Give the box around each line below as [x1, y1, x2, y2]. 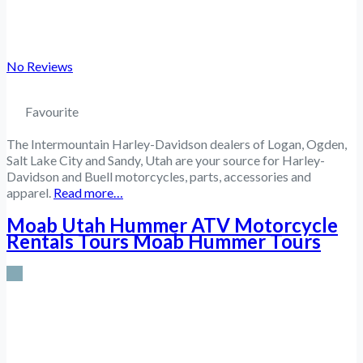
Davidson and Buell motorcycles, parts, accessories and [6, 169, 311, 185]
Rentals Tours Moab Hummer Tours [6, 229, 321, 254]
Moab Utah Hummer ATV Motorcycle [6, 213, 338, 237]
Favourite [25, 104, 79, 120]
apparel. [6, 185, 53, 201]
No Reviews [6, 58, 73, 75]
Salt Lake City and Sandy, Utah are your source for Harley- [6, 152, 325, 169]
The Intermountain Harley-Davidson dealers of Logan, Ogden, [6, 136, 347, 152]
